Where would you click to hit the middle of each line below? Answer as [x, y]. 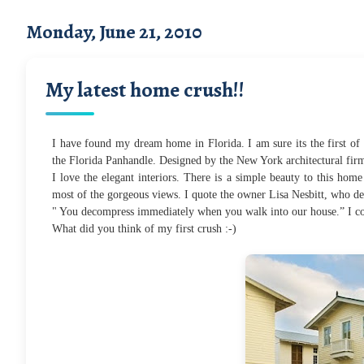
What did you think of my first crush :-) [144, 228]
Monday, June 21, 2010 [114, 31]
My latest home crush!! [145, 89]
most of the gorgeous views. [117, 194]
